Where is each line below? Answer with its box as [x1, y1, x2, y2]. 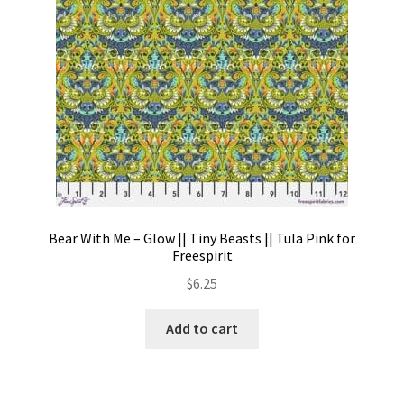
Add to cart [166, 319, 238, 338]
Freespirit [171, 245, 233, 264]
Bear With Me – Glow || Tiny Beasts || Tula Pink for [49, 228, 355, 247]
